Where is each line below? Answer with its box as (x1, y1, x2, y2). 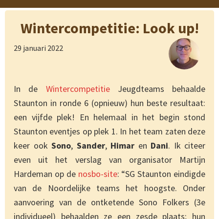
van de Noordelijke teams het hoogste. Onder (14, 182, 205, 194)
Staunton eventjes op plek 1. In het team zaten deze (14, 126, 205, 137)
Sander (76, 140, 105, 152)
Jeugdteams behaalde (117, 83, 205, 95)
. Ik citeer (168, 140, 205, 152)
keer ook (14, 140, 51, 152)
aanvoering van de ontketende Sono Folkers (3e (14, 197, 205, 208)
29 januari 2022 (14, 43, 63, 53)
